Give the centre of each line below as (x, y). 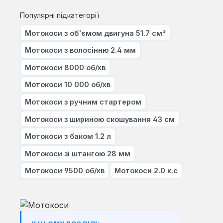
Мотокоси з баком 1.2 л (68, 136)
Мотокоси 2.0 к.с (146, 171)
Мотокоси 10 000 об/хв (68, 85)
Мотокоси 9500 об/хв (65, 171)
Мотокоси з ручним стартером (83, 102)
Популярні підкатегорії (59, 15)
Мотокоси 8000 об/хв (65, 67)
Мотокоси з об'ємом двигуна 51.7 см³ (95, 33)
